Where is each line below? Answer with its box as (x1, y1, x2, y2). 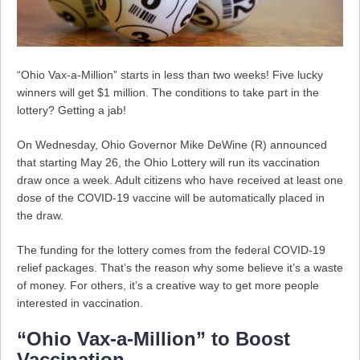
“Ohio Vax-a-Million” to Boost (17, 328, 290, 350)
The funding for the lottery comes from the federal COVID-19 (17, 243, 325, 257)
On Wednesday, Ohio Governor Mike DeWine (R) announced (17, 138, 327, 152)
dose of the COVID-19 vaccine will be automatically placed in (17, 191, 325, 205)
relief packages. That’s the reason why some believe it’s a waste (17, 261, 343, 275)
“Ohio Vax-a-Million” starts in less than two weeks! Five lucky (17, 68, 323, 82)
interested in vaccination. (17, 297, 143, 310)
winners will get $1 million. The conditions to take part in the (17, 86, 319, 100)
